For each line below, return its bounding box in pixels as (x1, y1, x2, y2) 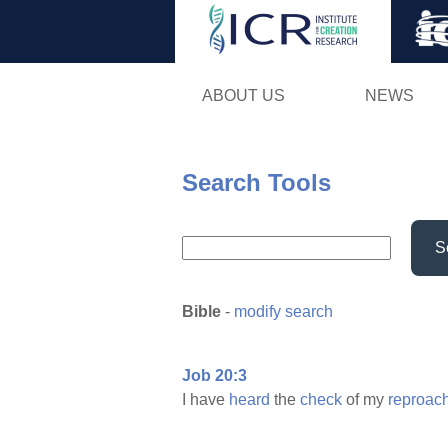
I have (182, 391, 229, 409)
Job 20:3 (182, 367, 247, 385)
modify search (234, 303, 333, 321)
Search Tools (182, 168, 331, 196)
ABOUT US (201, 86, 285, 104)
